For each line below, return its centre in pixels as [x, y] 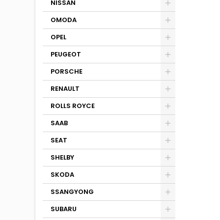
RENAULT [65, 89]
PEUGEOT [66, 54]
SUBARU [64, 209]
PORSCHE [67, 71]
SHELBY [62, 157]
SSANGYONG [72, 192]
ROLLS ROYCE [73, 106]
